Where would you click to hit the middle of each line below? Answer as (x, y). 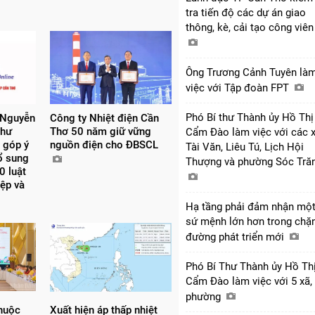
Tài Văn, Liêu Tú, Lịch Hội (245, 147)
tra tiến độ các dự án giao (246, 12)
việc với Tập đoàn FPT (239, 88)
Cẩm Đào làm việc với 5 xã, (249, 281)
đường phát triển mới (236, 237)
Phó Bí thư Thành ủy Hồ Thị (250, 117)
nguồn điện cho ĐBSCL (105, 144)
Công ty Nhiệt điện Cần (104, 118)
